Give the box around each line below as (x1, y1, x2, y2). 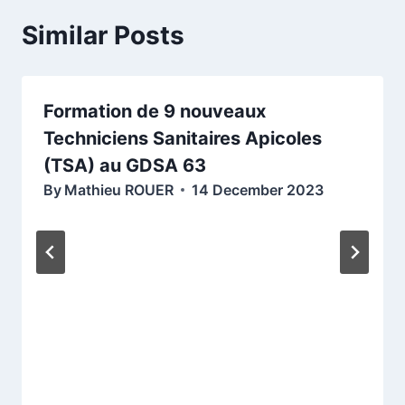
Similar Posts (22, 19, 184, 51)
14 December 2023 (192, 180, 325, 199)
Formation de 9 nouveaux (43, 99, 266, 122)
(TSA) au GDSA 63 (43, 154, 206, 176)
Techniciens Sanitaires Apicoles (43, 127, 322, 149)
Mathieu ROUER (64, 180, 174, 199)
